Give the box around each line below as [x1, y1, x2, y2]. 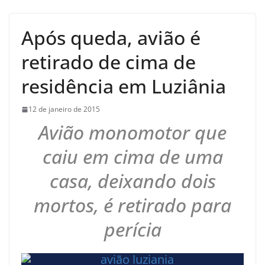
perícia [104, 216, 161, 243]
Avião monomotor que [38, 119, 227, 146]
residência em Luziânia [21, 73, 226, 99]
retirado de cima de [21, 49, 196, 75]
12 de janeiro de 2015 [28, 104, 100, 115]
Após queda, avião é [21, 25, 201, 51]
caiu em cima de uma [42, 144, 223, 170]
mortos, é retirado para [34, 192, 231, 218]
